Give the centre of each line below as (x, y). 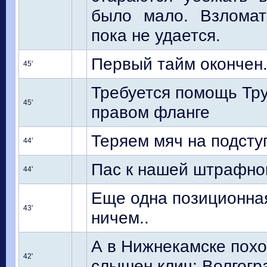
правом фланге (150, 112)
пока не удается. (156, 35)
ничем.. (120, 218)
